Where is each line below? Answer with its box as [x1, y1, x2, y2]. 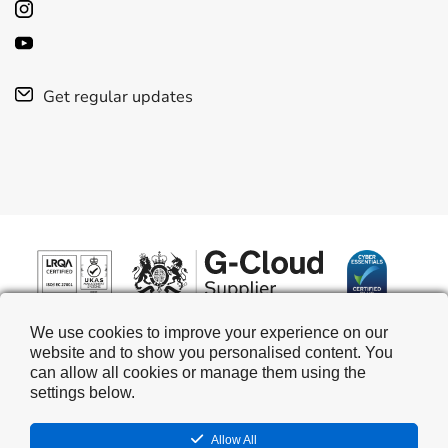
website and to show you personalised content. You [30, 344, 393, 361]
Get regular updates [43, 85, 193, 108]
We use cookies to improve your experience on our [30, 324, 388, 341]
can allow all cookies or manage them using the [30, 364, 366, 381]
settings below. [30, 384, 135, 401]
